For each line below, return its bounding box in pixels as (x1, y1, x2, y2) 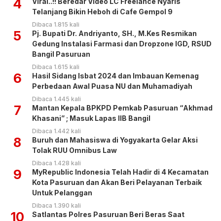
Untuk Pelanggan (32, 188, 92, 197)
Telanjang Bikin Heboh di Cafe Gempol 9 (32, 7, 173, 16)
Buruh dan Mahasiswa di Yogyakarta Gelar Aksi (32, 136, 198, 145)
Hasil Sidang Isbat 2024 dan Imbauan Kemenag (32, 72, 199, 80)
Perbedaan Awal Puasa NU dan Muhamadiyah (32, 82, 192, 91)
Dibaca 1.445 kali (32, 95, 81, 103)
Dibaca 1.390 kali (32, 202, 81, 210)
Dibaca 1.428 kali (32, 159, 81, 167)
